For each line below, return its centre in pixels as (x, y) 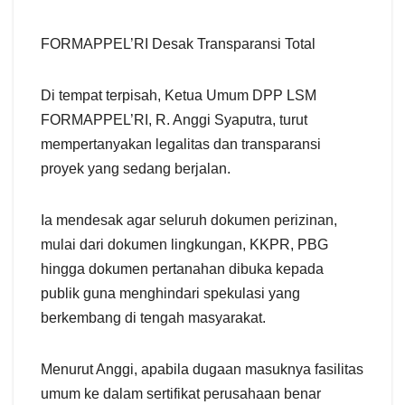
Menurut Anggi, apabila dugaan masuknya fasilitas (202, 369)
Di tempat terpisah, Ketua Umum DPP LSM (179, 95)
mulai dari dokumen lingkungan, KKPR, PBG (184, 244)
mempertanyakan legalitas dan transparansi (181, 144)
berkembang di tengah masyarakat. (153, 317)
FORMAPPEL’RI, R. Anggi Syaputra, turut (174, 119)
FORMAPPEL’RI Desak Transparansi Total (178, 43)
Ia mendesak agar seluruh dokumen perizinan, (189, 220)
